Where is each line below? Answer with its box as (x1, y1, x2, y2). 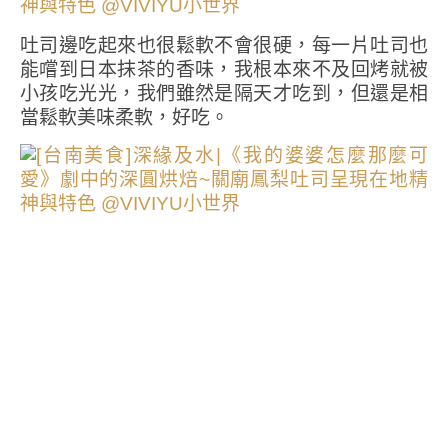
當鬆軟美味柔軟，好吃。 (20, 104, 229, 131)
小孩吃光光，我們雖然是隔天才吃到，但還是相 (20, 80, 428, 107)
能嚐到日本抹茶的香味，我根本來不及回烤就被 (20, 56, 428, 83)
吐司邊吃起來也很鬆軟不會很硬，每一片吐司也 (20, 32, 428, 59)
